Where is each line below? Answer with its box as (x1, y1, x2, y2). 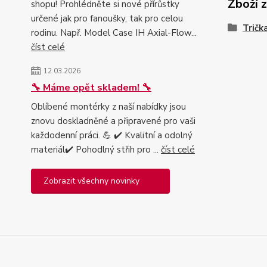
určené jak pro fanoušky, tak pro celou (31, 12, 183, 24)
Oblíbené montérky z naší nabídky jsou (31, 100, 186, 113)
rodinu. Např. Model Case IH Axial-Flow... (31, 26, 197, 39)
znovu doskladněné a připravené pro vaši (31, 114, 195, 127)
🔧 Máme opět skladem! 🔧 (31, 80, 151, 94)
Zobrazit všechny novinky (44, 175, 139, 187)
